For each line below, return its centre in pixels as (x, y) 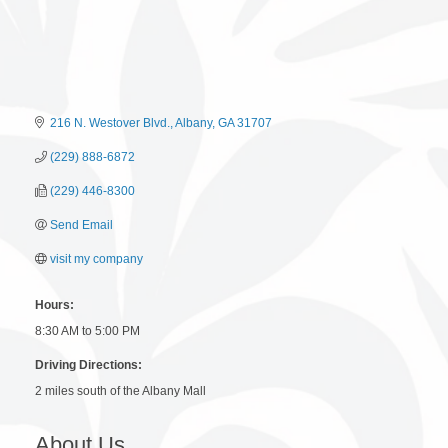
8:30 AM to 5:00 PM (87, 330)
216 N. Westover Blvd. (110, 122)
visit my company (96, 258)
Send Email (81, 224)
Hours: (54, 304)
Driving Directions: (88, 364)
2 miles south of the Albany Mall (120, 390)
